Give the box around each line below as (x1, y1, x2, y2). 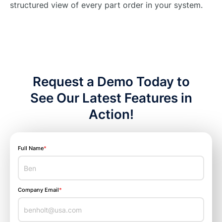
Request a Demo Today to (32, 74, 190, 89)
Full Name (18, 145, 44, 152)
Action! (88, 107, 134, 122)
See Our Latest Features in (30, 90, 192, 106)
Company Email (18, 186, 59, 193)
